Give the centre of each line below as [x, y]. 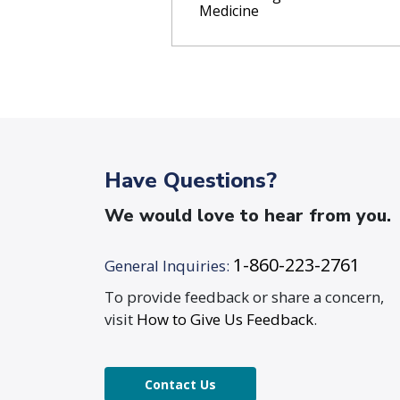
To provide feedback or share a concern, [244, 297]
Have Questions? [191, 181]
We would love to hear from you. [248, 216]
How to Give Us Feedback [225, 320]
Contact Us [180, 385]
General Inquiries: [167, 266]
